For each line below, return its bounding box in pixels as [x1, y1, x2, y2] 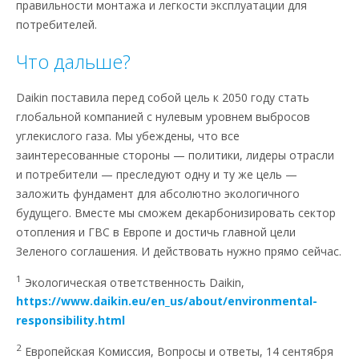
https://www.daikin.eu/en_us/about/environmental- [16, 293, 317, 309]
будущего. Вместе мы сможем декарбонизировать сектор [16, 204, 336, 220]
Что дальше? [16, 47, 131, 75]
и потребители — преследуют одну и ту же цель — [16, 166, 297, 182]
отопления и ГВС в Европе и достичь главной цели [16, 224, 296, 240]
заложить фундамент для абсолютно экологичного [16, 185, 300, 201]
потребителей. [16, 16, 97, 32]
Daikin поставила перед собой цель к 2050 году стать [16, 89, 309, 105]
